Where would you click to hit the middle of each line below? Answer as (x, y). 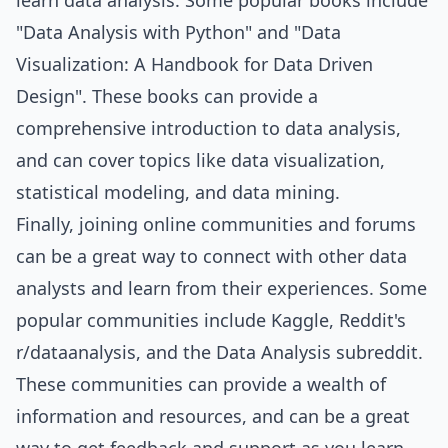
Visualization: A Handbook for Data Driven (194, 64)
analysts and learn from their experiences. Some (221, 288)
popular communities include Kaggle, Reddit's (211, 320)
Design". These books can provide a (167, 96)
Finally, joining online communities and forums (216, 224)
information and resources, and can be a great (213, 416)
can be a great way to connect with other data (211, 256)
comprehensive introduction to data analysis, (208, 128)
